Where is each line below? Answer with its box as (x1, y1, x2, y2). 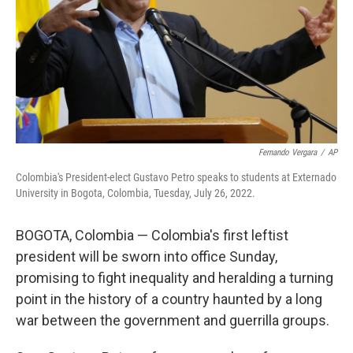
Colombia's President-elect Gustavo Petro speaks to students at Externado (16, 171, 336, 184)
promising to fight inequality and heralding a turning (16, 269, 333, 286)
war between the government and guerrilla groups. (16, 312, 329, 329)
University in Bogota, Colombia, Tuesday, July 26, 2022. (16, 187, 255, 199)
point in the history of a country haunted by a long (16, 291, 322, 307)
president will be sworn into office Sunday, (16, 248, 277, 265)
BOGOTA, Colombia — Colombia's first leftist (16, 227, 288, 243)
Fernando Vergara (258, 147, 317, 158)
